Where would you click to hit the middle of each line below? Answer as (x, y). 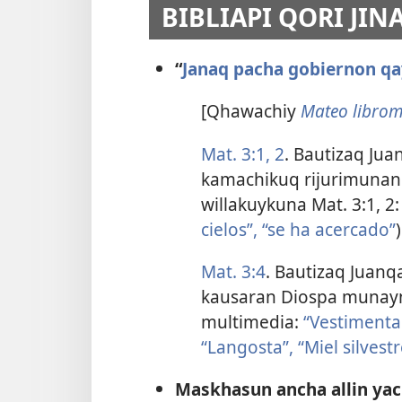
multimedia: (252, 321)
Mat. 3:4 (233, 271)
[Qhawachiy (250, 111)
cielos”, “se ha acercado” (298, 229)
